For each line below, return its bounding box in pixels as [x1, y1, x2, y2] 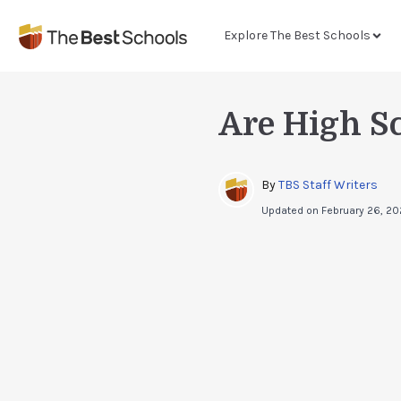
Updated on [261, 204, 321, 217]
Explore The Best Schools [224, 28, 371, 43]
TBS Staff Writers [278, 177, 378, 192]
